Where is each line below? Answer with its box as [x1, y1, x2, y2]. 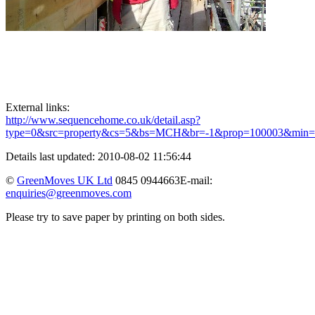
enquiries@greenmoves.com [6, 187, 131, 200]
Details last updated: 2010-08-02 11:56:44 [6, 150, 191, 163]
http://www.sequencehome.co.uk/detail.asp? [6, 114, 200, 127]
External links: [6, 101, 70, 114]
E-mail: [180, 174, 212, 187]
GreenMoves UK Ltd [17, 174, 112, 187]
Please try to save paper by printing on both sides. [6, 211, 225, 224]
